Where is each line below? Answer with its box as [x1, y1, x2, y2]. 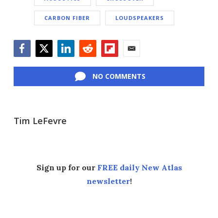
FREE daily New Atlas [97, 163, 182, 172]
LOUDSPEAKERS [115, 14, 164, 21]
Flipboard [101, 56, 135, 67]
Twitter [35, 56, 62, 67]
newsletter [86, 176, 130, 186]
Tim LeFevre [14, 115, 67, 127]
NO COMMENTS [92, 72, 145, 81]
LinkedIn [57, 56, 89, 67]
